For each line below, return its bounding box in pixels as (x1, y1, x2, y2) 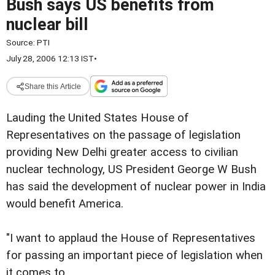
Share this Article (24, 82, 81, 91)
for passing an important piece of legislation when (6, 249, 263, 263)
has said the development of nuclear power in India (6, 180, 266, 193)
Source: (6, 37, 37, 47)
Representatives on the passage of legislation (6, 128, 241, 142)
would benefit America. (6, 197, 123, 211)
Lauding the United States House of (6, 111, 189, 125)
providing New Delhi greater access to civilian (6, 145, 238, 159)
